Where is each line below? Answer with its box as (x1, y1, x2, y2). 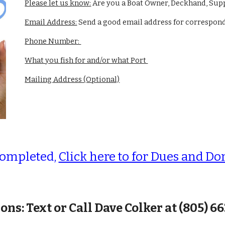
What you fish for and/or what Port (25, 56, 148, 65)
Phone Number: (25, 37, 81, 46)
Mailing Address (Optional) (25, 75, 120, 84)
